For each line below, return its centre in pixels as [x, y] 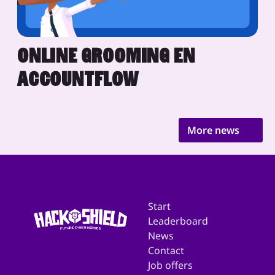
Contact [166, 251]
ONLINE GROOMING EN [106, 56]
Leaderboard [178, 221]
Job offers [170, 265]
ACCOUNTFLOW [78, 79]
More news [215, 130]
